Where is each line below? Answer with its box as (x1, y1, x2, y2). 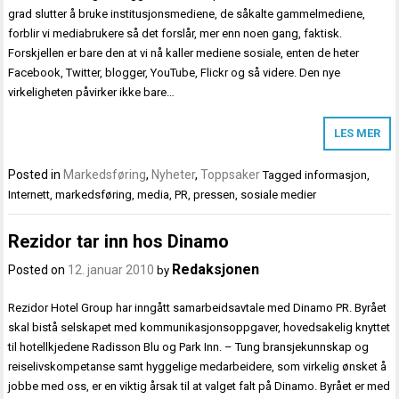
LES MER (333, 126, 380, 140)
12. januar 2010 (68, 263, 155, 278)
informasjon (305, 167, 368, 182)
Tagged (263, 167, 305, 182)
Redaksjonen (172, 261, 260, 279)
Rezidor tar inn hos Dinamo (8, 231, 230, 253)
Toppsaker (200, 167, 261, 182)
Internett (8, 187, 51, 201)
